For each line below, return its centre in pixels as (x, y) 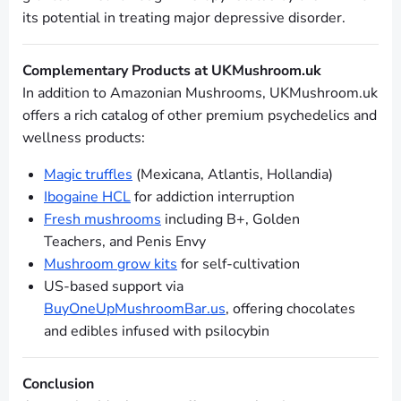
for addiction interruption (213, 197)
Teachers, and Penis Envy (125, 242)
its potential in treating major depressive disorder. (184, 18)
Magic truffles (88, 175)
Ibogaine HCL (87, 197)
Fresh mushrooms (102, 220)
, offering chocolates (290, 309)
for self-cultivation (239, 264)
